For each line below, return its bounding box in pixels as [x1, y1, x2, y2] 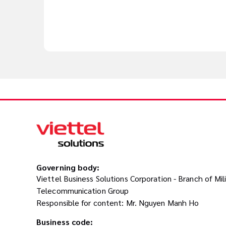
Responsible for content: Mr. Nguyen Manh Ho [36, 197, 199, 208]
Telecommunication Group [36, 185, 129, 196]
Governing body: [36, 162, 100, 173]
